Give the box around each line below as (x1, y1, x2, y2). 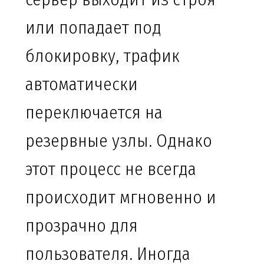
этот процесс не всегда (25, 159, 196, 180)
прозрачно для (25, 215, 138, 237)
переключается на (25, 102, 163, 124)
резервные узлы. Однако (25, 130, 212, 152)
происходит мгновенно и (25, 187, 216, 209)
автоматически (25, 74, 138, 95)
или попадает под (25, 17, 161, 39)
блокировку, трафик (25, 45, 180, 67)
